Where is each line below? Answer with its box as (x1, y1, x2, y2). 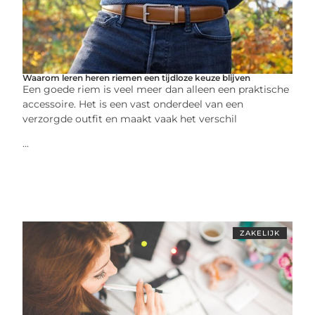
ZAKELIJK (239, 228, 280, 238)
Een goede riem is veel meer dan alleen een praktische (22, 82, 290, 96)
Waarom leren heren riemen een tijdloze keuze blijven (22, 72, 251, 83)
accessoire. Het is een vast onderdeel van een (22, 97, 244, 110)
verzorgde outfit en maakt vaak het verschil (22, 112, 238, 125)
